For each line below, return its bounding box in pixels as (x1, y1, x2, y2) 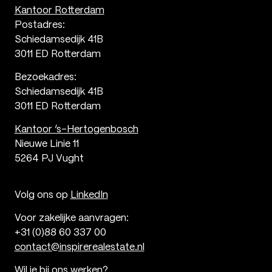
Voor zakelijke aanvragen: (14, 213, 129, 223)
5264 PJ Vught (14, 154, 84, 164)
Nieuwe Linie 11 (14, 140, 79, 149)
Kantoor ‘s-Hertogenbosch (14, 125, 138, 135)
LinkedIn (70, 190, 108, 200)
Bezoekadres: (14, 73, 76, 83)
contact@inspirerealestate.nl (14, 242, 144, 252)
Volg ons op (14, 190, 70, 200)
